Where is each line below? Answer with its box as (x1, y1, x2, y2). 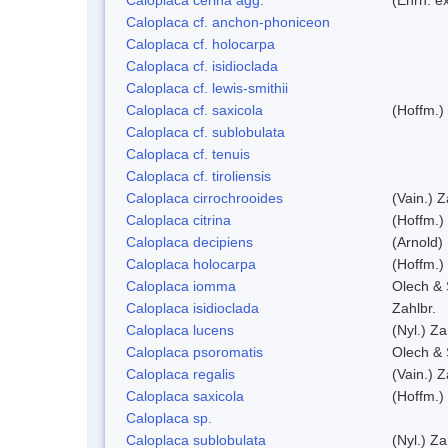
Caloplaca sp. (126, 409, 212, 426)
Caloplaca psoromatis (126, 343, 263, 360)
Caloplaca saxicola (126, 387, 244, 404)
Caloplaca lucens (126, 321, 234, 338)
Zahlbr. (392, 299, 436, 316)
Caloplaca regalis (126, 365, 235, 382)
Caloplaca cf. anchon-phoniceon (126, 13, 330, 30)
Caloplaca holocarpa (126, 255, 256, 272)
